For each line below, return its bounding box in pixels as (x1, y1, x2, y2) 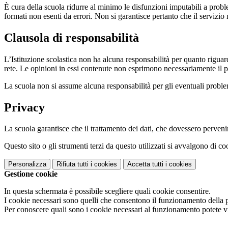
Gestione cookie (4, 169, 58, 179)
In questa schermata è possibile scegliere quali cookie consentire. (4, 187, 211, 196)
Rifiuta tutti (56, 160, 89, 168)
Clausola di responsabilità (4, 31, 139, 44)
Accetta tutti (127, 160, 163, 168)
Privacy (4, 100, 45, 114)
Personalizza (8, 160, 46, 168)
